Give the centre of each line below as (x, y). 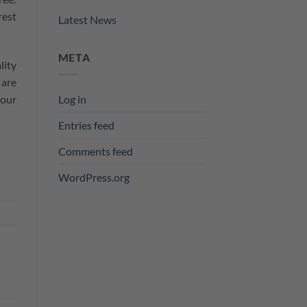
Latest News (87, 20)
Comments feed (95, 151)
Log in (72, 99)
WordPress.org (94, 177)
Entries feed (86, 125)
